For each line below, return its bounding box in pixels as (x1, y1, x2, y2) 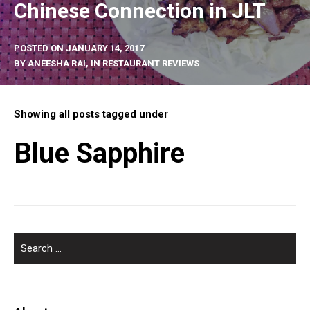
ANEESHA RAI (28, 58, 86, 69)
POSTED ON (14, 43, 66, 53)
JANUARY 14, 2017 (66, 43, 144, 53)
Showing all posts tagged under (14, 108, 168, 120)
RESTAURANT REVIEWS (102, 58, 199, 69)
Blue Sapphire (14, 137, 185, 170)
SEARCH (14, 235, 49, 246)
